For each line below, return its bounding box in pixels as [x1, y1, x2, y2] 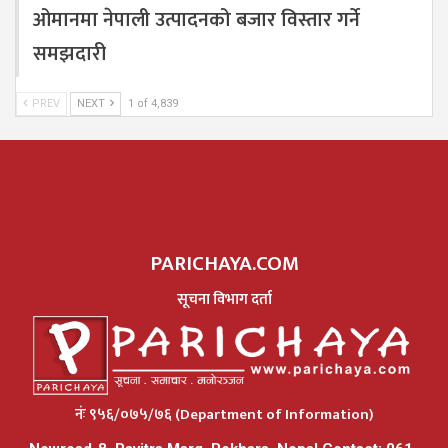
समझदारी [33, 36, 106, 71]
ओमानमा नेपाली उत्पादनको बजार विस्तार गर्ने [33, 2, 360, 37]
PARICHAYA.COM [149, 245, 299, 281]
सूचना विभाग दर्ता [176, 286, 272, 312]
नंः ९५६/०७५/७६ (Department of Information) [74, 401, 374, 427]
